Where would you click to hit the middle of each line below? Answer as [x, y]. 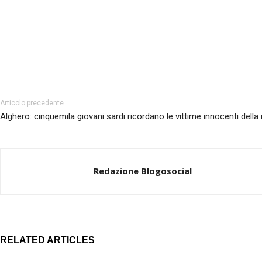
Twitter [106, 45]
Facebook [40, 45]
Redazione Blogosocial [143, 171]
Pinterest [170, 45]
